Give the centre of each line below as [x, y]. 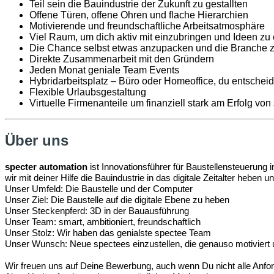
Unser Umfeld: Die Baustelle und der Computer [99, 189]
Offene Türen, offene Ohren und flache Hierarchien [139, 15]
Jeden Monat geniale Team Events [104, 70]
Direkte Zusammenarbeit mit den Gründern [122, 59]
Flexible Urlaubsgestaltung [89, 92]
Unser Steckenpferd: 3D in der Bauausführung [97, 211]
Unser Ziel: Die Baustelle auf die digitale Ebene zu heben [117, 200]
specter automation [46, 167]
